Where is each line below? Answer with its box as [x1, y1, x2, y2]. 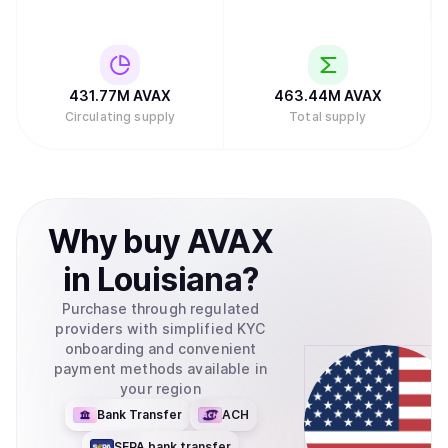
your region [120, 380, 201, 397]
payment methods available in [54, 360, 267, 377]
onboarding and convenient [64, 340, 257, 357]
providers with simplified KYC [55, 320, 266, 337]
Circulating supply [64, 109, 176, 124]
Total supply [289, 109, 366, 124]
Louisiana [96, 260, 242, 299]
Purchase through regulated [61, 300, 260, 317]
